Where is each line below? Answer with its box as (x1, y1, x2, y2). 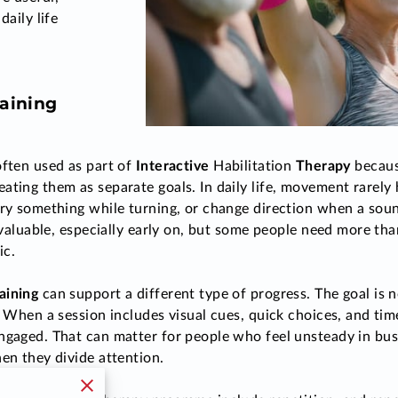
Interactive (135, 159, 214, 173)
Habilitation (213, 159, 292, 173)
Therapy (291, 159, 351, 173)
